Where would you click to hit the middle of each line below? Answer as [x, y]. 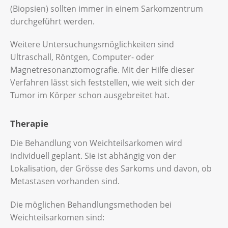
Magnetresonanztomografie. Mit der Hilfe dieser [102, 70]
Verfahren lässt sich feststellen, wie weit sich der [103, 83]
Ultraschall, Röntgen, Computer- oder [82, 57]
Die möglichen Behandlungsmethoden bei [91, 204]
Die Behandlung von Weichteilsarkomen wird [96, 143]
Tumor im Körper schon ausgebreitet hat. [90, 95]
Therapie [29, 123]
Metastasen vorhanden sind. [65, 181]
